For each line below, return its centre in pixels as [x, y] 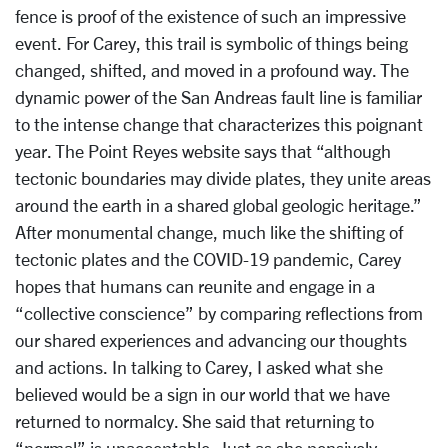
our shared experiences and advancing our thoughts [211, 340]
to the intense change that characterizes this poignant [219, 124]
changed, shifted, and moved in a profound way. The [212, 70]
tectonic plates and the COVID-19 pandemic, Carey [208, 259]
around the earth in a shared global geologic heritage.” [218, 205]
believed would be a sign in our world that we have [202, 394]
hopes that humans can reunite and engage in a [195, 286]
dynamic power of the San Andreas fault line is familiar [218, 97]
